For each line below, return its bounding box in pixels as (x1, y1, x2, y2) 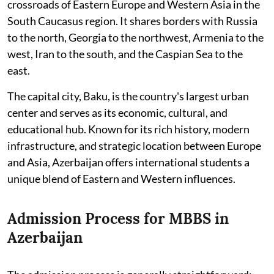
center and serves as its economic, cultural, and (7, 106, 228, 120)
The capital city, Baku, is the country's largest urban (7, 89, 249, 103)
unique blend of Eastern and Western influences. (7, 172, 235, 186)
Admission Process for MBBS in (7, 209, 229, 229)
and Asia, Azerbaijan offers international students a (7, 155, 250, 169)
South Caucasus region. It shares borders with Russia (7, 14, 257, 28)
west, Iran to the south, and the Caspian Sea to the (7, 47, 243, 61)
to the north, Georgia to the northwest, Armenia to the (7, 31, 264, 45)
